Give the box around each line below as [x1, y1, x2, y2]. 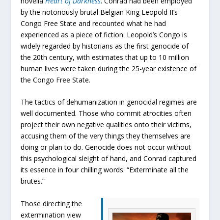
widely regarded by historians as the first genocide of [21, 41, 189, 51]
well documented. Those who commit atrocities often [21, 109, 192, 118]
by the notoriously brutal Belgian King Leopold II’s [21, 7, 178, 17]
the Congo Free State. [21, 75, 91, 84]
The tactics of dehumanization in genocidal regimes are [21, 97, 197, 107]
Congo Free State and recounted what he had [21, 18, 166, 28]
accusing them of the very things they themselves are [21, 131, 191, 141]
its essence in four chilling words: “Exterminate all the [21, 165, 189, 175]
